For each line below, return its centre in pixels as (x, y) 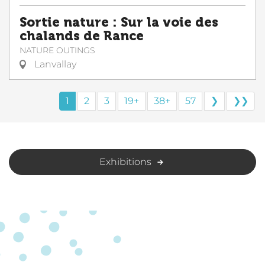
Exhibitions (125, 162)
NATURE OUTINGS (57, 51)
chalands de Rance (82, 36)
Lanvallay (54, 64)
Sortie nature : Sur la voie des (119, 23)
